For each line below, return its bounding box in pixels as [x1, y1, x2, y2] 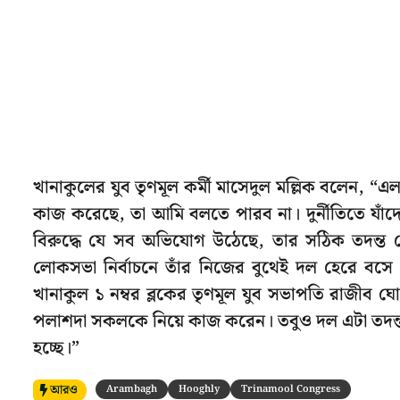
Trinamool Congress [241, 380, 340, 397]
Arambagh [106, 380, 157, 397]
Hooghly [179, 380, 220, 397]
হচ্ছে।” [33, 333, 79, 362]
